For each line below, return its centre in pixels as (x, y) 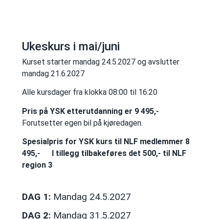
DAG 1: (36, 197)
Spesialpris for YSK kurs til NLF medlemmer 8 (106, 142)
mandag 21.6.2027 (53, 73)
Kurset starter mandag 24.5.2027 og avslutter (100, 62)
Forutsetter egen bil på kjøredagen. (82, 123)
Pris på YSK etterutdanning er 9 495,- (90, 111)
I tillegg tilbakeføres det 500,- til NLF (119, 153)
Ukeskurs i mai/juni (71, 46)
